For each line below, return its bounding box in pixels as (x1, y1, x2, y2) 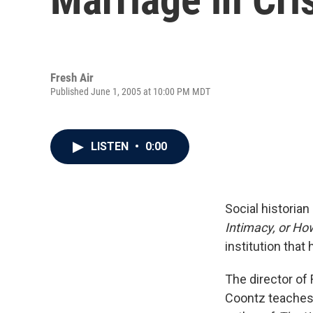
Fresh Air (50, 70, 94, 85)
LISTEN (91, 140, 131, 153)
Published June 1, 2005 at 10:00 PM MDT (50, 85, 210, 97)
